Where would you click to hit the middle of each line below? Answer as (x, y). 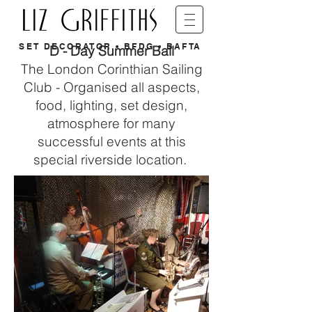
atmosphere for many (111, 123)
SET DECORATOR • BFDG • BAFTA (110, 46)
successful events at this (111, 141)
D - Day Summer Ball (111, 51)
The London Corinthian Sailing (111, 69)
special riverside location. (111, 159)
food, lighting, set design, (111, 105)
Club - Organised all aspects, (111, 87)
